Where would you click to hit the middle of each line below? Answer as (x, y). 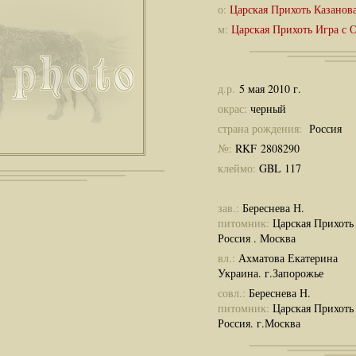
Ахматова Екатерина (288, 257)
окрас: (232, 108)
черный (267, 108)
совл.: (233, 292)
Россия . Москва (257, 238)
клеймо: (238, 168)
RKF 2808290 (267, 148)
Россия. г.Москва (259, 323)
